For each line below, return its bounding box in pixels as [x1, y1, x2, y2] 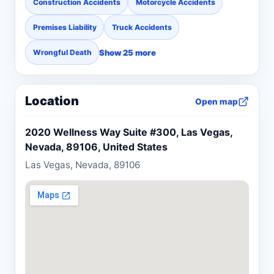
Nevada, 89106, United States [25, 141, 168, 154]
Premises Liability [32, 23, 97, 32]
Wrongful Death [32, 48, 92, 57]
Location [25, 94, 79, 109]
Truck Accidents [111, 23, 172, 32]
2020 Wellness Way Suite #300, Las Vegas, [25, 126, 232, 139]
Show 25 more [99, 47, 157, 57]
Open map [195, 96, 238, 106]
